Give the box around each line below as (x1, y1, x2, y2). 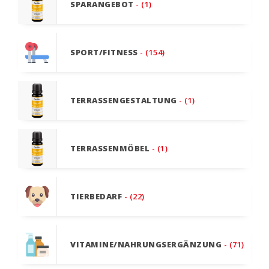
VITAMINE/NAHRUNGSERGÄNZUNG (70, 239, 222, 250)
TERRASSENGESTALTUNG (70, 95, 177, 106)
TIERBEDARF (70, 191, 122, 202)
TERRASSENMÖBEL (70, 143, 150, 154)
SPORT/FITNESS (70, 47, 138, 58)
